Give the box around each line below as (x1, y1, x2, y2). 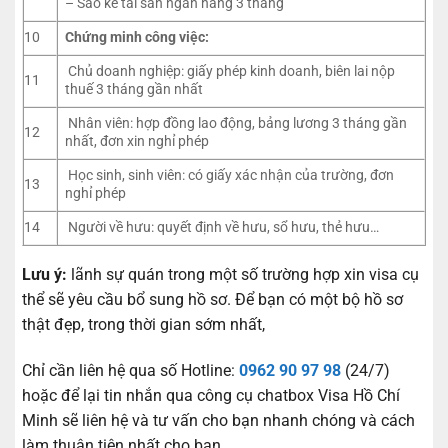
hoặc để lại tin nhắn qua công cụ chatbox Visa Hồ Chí (22, 386, 400, 406)
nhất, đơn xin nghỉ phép (65, 133, 210, 151)
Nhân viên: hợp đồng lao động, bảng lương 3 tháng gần (65, 115, 408, 133)
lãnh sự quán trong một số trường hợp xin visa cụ (67, 265, 419, 285)
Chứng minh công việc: (65, 29, 210, 47)
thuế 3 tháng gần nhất (65, 81, 204, 99)
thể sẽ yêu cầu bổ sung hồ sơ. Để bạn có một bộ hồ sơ (22, 290, 403, 310)
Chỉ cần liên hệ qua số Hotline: (22, 361, 239, 381)
